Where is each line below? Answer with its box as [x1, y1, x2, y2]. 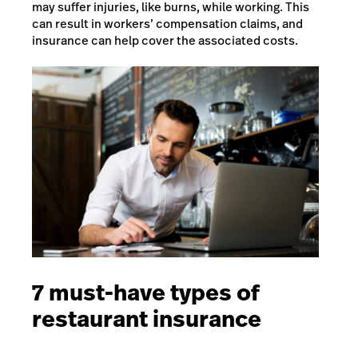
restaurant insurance [32, 303, 261, 335]
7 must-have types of [32, 276, 260, 308]
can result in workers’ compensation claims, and [32, 14, 303, 32]
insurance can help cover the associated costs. [32, 31, 298, 49]
